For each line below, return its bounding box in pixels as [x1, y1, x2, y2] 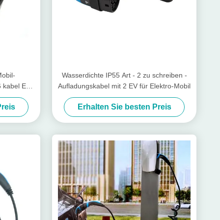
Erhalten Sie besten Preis [77, 103, 171, 111]
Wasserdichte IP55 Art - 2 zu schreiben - [61, 71, 187, 79]
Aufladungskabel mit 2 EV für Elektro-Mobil [58, 82, 191, 90]
